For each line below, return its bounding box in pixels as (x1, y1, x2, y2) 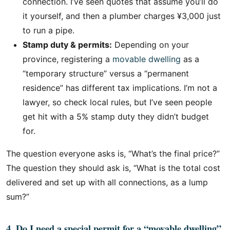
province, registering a (23, 54, 112, 64)
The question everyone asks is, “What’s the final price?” (6, 148, 220, 159)
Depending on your (112, 40, 189, 50)
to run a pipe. (23, 25, 74, 35)
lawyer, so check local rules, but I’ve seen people (23, 97, 212, 107)
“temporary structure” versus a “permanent (23, 68, 189, 79)
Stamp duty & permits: (23, 40, 112, 50)
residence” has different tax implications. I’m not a (23, 83, 217, 93)
